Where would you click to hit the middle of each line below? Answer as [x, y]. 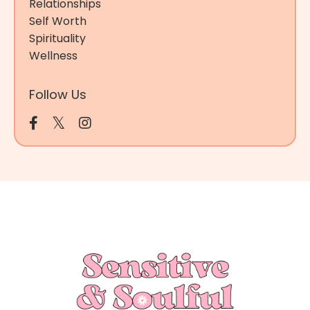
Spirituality [57, 38]
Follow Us [58, 94]
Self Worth [58, 21]
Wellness [53, 55]
